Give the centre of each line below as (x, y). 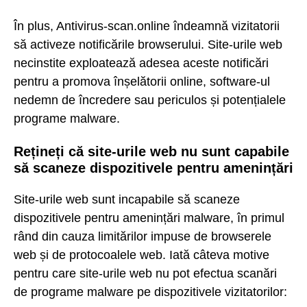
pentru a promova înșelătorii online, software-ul (142, 82)
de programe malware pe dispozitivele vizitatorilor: (150, 292)
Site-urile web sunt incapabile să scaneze (127, 200)
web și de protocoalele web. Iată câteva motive (142, 255)
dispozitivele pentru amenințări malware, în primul (149, 218)
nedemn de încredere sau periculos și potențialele (150, 100)
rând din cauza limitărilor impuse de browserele (143, 237)
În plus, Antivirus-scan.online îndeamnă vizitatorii (147, 26)
